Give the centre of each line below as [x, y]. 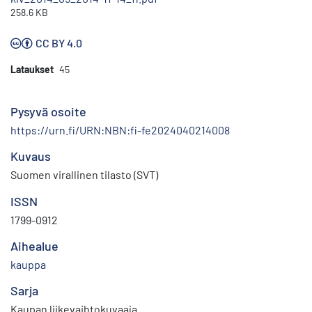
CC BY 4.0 [59, 43]
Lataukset [32, 70]
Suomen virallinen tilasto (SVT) [84, 175]
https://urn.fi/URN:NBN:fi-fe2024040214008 [120, 130]
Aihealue [34, 246]
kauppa [28, 265]
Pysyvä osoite [48, 112]
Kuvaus [31, 156]
